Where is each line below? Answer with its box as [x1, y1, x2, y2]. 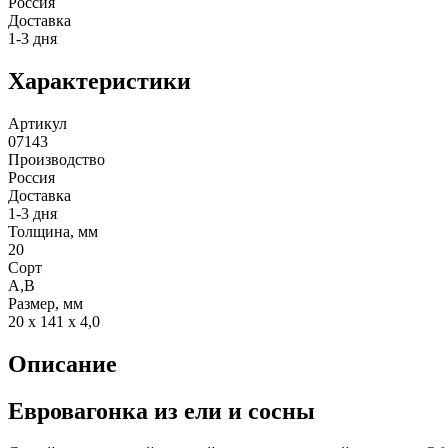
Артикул [8, 114, 67, 132]
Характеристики [8, 67, 191, 94]
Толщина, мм [8, 222, 98, 240]
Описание [8, 350, 117, 377]
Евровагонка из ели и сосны [8, 397, 315, 424]
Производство [8, 150, 105, 168]
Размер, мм [8, 294, 83, 312]
